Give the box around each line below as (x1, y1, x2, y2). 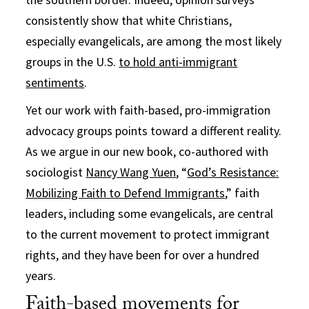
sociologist (26, 163, 86, 180)
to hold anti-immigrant (119, 53, 238, 70)
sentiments (26, 74, 85, 90)
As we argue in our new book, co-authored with (26, 143, 269, 159)
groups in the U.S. (26, 53, 119, 70)
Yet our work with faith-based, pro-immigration (26, 101, 271, 118)
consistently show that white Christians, (26, 12, 232, 28)
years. (26, 267, 57, 283)
